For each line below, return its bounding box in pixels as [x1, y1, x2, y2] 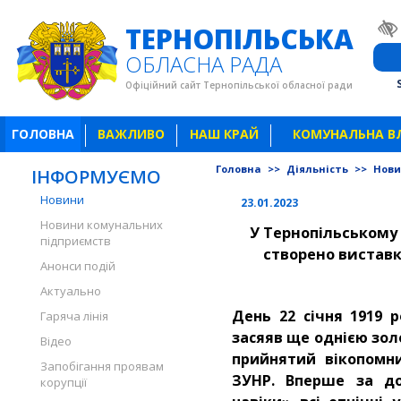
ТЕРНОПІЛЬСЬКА [125, 21, 354, 57]
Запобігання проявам [40, 358, 164, 374]
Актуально [40, 283, 101, 299]
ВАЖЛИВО [98, 125, 166, 142]
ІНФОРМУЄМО [31, 165, 161, 189]
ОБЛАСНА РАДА [125, 49, 282, 79]
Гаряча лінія [40, 308, 108, 324]
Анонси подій [40, 258, 115, 274]
